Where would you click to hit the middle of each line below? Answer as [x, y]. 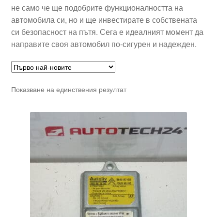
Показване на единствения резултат [69, 89]
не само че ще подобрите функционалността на [97, 8]
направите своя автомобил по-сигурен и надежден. [104, 44]
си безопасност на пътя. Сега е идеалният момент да [107, 32]
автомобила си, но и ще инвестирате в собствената [104, 20]
